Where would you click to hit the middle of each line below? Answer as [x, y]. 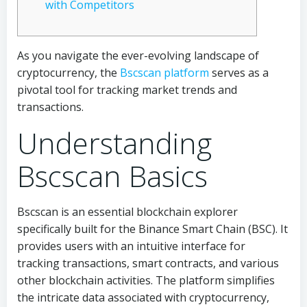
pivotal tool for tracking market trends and [127, 90]
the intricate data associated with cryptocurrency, [143, 297]
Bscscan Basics [112, 176]
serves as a [239, 73]
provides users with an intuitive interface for [131, 246]
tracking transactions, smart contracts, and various [148, 263]
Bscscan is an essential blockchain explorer [127, 212]
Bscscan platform [164, 73]
